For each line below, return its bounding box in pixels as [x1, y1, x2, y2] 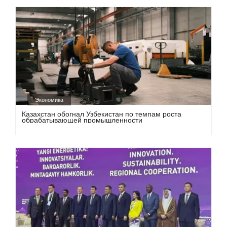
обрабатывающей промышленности [22, 116, 143, 125]
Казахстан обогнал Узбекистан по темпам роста [22, 110, 182, 119]
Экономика [35, 97, 64, 103]
